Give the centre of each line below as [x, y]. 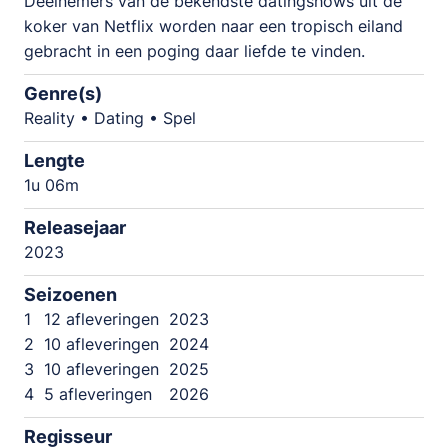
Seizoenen [70, 295]
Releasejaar [75, 228]
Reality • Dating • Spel [110, 118]
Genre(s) [63, 94]
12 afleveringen [101, 319]
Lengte [54, 161]
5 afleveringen [98, 394]
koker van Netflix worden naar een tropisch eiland [213, 26]
